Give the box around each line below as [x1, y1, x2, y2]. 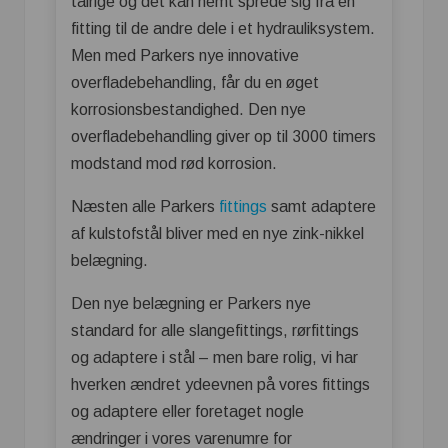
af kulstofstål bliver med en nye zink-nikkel [71, 224, 364, 242]
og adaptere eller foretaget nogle [71, 402, 304, 420]
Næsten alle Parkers [71, 197, 219, 215]
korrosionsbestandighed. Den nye [71, 100, 306, 118]
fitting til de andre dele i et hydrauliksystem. [71, 19, 375, 37]
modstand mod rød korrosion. [71, 154, 281, 172]
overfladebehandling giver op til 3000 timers [71, 127, 376, 145]
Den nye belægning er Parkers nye [71, 294, 311, 312]
